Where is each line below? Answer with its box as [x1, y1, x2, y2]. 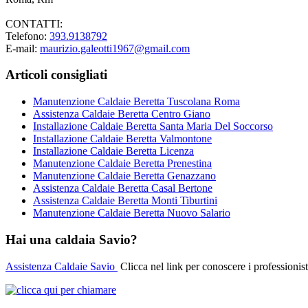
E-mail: [5, 42, 40, 54]
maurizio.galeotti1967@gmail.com [40, 42, 190, 54]
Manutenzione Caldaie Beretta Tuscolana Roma [33, 96, 240, 108]
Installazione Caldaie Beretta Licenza [33, 145, 194, 157]
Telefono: [5, 30, 49, 42]
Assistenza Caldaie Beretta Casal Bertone [33, 182, 212, 195]
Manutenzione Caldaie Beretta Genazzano [33, 170, 216, 182]
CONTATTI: [5, 17, 63, 30]
